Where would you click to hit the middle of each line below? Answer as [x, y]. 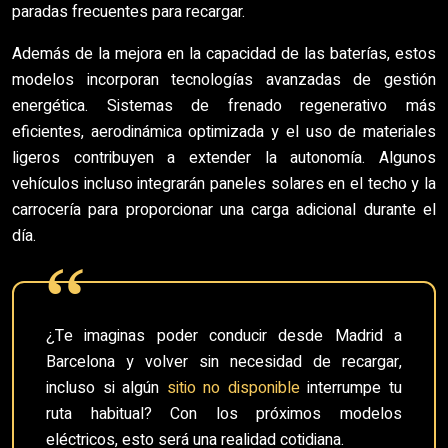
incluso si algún [106, 388]
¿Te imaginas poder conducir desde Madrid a [224, 336]
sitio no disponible [233, 388]
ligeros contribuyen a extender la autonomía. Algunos [224, 158]
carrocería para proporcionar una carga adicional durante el [224, 210]
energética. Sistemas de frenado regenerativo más [224, 106]
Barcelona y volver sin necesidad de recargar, [224, 362]
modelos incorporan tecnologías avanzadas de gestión [224, 80]
